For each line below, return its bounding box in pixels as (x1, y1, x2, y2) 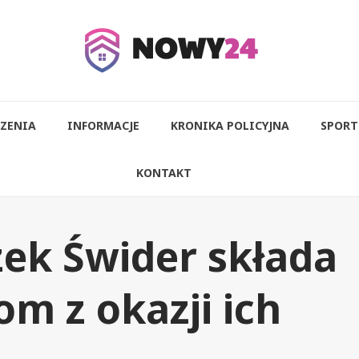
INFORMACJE (67, 118, 139, 133)
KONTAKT (136, 165, 192, 180)
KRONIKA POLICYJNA (170, 118, 289, 133)
